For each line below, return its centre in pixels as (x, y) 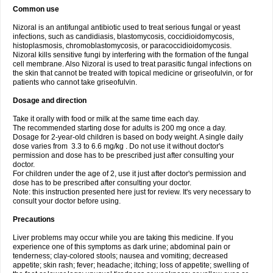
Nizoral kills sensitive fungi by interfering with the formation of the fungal (131, 55)
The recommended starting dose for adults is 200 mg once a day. (119, 128)
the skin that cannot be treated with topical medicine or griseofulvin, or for (133, 73)
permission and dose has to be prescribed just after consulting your (123, 155)
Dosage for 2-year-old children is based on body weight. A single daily (128, 137)
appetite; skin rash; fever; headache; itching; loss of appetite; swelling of (131, 265)
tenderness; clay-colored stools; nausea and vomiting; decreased (120, 256)
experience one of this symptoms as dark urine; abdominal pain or (122, 247)
